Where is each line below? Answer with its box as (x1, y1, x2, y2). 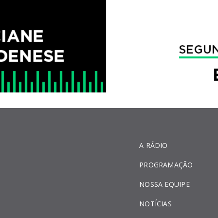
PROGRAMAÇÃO (139, 160, 193, 169)
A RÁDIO (139, 141, 168, 150)
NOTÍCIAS (139, 199, 172, 208)
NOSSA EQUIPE (139, 180, 190, 189)
